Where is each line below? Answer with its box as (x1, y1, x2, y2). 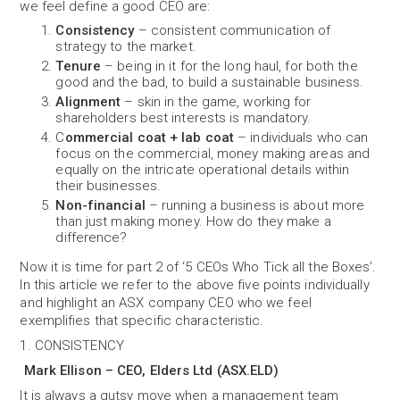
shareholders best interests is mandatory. (55, 110, 312, 126)
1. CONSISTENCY (20, 337, 124, 354)
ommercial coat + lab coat (64, 129, 235, 146)
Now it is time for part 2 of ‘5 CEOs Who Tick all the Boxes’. (20, 259, 377, 275)
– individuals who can (234, 129, 369, 146)
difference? (55, 229, 128, 246)
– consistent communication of (134, 22, 331, 38)
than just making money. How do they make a (55, 213, 331, 229)
